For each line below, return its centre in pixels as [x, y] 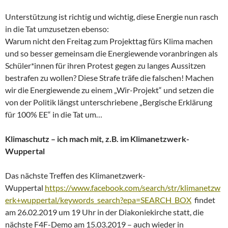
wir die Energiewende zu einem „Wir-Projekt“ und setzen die [109, 90]
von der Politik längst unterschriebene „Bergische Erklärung [109, 102]
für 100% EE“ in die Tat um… [54, 114]
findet [203, 199]
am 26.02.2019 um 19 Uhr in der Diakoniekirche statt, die [104, 212]
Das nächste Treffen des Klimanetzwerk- [75, 175]
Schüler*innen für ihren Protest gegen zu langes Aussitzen [106, 65]
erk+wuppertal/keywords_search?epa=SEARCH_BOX [98, 199]
